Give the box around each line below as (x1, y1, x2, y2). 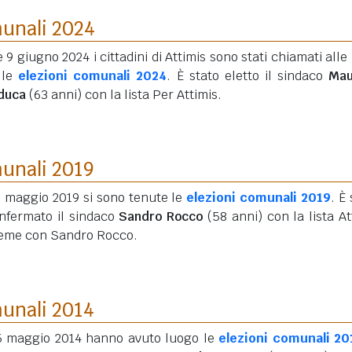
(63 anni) (29, 86, 82, 103)
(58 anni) (207, 208, 262, 225)
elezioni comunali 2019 (186, 189, 332, 206)
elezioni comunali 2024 (18, 68, 167, 84)
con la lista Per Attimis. (82, 86, 222, 103)
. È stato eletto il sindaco (167, 68, 329, 84)
